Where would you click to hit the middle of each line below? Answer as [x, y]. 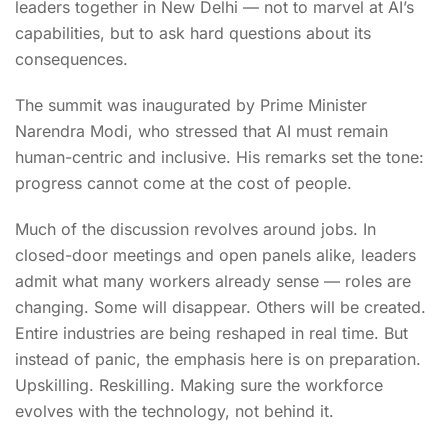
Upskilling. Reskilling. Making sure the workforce [199, 384]
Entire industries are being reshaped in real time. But [211, 332]
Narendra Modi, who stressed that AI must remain [201, 130]
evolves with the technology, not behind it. [174, 410]
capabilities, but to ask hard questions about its [193, 32]
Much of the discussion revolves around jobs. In [195, 228]
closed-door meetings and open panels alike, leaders [215, 254]
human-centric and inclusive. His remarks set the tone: [219, 156]
